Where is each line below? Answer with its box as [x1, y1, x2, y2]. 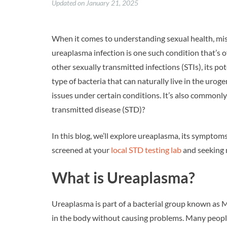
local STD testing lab [111, 145, 181, 155]
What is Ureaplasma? [52, 168, 195, 187]
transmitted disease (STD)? [52, 104, 145, 115]
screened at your [52, 145, 111, 155]
